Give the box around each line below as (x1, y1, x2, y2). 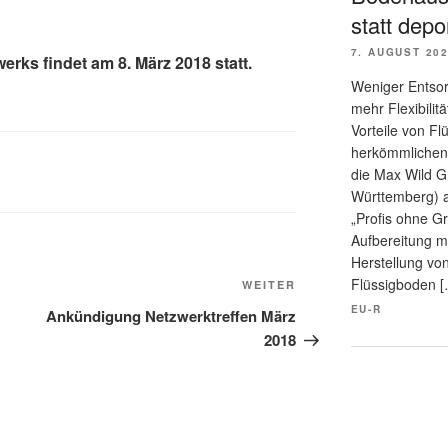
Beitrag (295, 300, 351, 324)
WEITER (242, 277, 297, 293)
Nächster (295, 276, 365, 300)
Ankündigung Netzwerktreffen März (46, 305, 297, 328)
